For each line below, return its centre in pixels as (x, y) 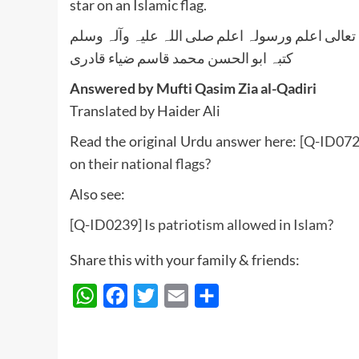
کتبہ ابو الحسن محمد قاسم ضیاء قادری (182, 58)
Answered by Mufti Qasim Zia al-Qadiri (193, 89)
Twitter (178, 296)
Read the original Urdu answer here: (185, 141)
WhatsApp (127, 296)
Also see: (97, 194)
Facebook (154, 296)
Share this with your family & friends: (185, 260)
